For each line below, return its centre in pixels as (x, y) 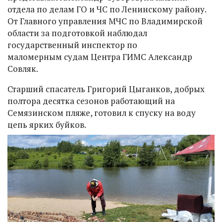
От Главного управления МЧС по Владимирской (105, 21)
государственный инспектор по (72, 45)
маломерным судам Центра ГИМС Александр (100, 56)
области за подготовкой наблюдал (77, 33)
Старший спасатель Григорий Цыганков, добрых (106, 89)
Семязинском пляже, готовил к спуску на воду (102, 112)
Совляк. (24, 68)
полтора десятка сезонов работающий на (91, 101)
